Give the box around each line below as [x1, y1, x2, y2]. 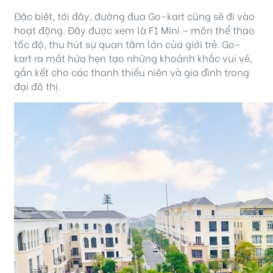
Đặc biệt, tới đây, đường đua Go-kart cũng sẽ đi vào [14, 9, 255, 23]
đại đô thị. [14, 79, 60, 93]
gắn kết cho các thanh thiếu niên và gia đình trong [14, 65, 249, 79]
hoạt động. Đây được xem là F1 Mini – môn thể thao [14, 23, 255, 37]
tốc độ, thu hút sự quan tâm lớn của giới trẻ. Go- [14, 37, 241, 51]
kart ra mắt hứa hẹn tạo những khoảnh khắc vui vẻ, [14, 51, 252, 65]
